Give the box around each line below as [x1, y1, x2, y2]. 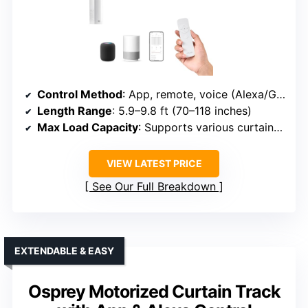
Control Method [37, 87, 122, 101]
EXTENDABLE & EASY [14, 245, 114, 256]
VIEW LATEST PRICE [106, 157, 202, 169]
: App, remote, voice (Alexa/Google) [122, 87, 276, 101]
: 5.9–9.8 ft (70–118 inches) [112, 104, 252, 118]
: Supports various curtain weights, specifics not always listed [138, 120, 274, 134]
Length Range [37, 104, 112, 118]
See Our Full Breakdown [92, 179, 216, 193]
